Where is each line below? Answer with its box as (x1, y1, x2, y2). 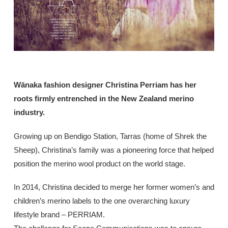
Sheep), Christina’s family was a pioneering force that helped (13, 145, 214, 154)
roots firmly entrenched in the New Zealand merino (13, 94, 194, 103)
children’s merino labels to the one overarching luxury (13, 196, 190, 205)
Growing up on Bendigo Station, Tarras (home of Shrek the (13, 131, 207, 140)
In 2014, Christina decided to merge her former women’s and (13, 182, 214, 191)
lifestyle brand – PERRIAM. (13, 210, 105, 219)
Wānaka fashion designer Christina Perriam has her (13, 80, 196, 90)
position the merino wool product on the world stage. (13, 159, 185, 168)
